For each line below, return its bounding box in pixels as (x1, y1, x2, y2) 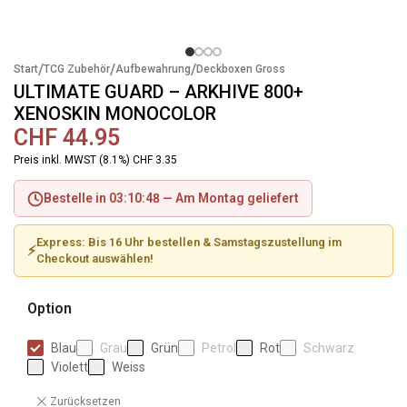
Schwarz (303, 341, 354, 355)
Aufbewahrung (115, 63, 191, 75)
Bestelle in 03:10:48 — (44, 191, 175, 205)
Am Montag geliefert (175, 191, 299, 205)
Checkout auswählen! (36, 252, 154, 265)
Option (27, 300, 72, 317)
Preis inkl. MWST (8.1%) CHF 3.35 (14, 154, 177, 166)
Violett (51, 360, 88, 374)
